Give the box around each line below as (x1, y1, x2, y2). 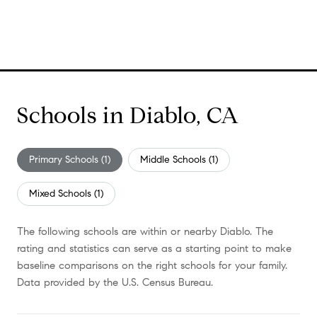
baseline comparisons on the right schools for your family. (17, 258, 287, 272)
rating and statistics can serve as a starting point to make (17, 241, 292, 255)
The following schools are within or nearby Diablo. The (17, 224, 273, 238)
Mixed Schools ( (29, 187, 97, 200)
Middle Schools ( (140, 153, 212, 166)
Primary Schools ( (29, 153, 104, 166)
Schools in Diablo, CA (17, 100, 239, 129)
